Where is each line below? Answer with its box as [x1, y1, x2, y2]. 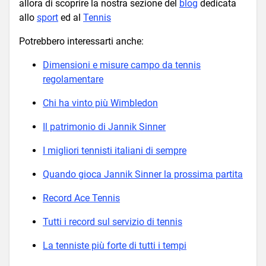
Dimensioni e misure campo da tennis [43, 59, 201, 71]
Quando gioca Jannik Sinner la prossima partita [43, 169, 243, 180]
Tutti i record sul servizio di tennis [43, 216, 182, 228]
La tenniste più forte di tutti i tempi [43, 240, 186, 252]
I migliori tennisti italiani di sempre [43, 145, 186, 157]
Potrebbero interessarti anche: [19, 36, 144, 47]
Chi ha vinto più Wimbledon [43, 97, 158, 109]
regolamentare [43, 74, 103, 85]
